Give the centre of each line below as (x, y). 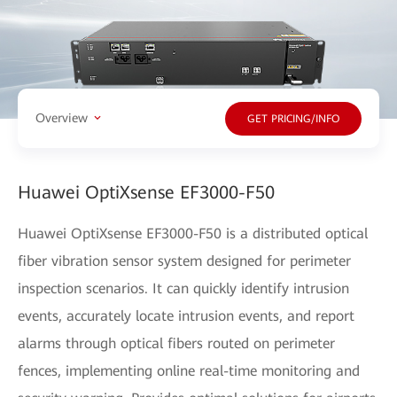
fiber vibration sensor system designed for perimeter (184, 261)
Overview (62, 118)
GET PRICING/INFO (293, 119)
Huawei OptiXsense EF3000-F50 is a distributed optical (193, 233)
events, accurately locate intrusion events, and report (186, 315)
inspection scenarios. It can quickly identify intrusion (183, 288)
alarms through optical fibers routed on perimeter (176, 343)
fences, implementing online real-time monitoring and (189, 370)
